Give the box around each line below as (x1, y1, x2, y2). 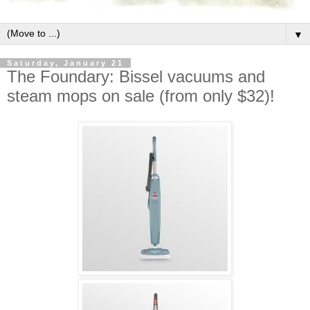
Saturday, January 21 (7, 58, 124, 67)
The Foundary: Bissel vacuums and (7, 66, 265, 86)
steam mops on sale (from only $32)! (7, 86, 275, 105)
